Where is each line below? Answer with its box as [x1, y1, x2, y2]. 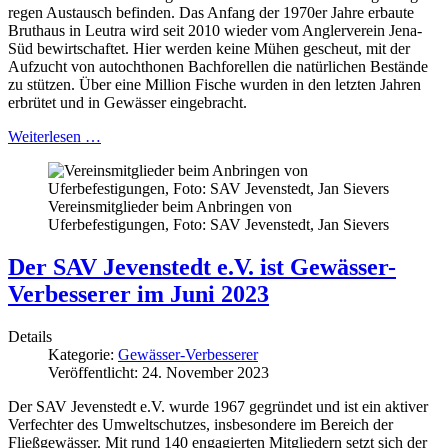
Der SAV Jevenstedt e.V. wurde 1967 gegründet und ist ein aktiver [8, 398, 428, 416]
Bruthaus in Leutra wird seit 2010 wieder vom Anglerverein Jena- [8, 22, 422, 40]
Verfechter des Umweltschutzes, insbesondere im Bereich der [8, 416, 393, 434]
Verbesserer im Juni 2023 [8, 281, 269, 308]
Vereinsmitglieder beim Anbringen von [48, 198, 292, 216]
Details [8, 328, 52, 346]
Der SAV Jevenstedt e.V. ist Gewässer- [8, 254, 396, 281]
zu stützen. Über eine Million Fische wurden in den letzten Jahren [8, 76, 421, 94]
